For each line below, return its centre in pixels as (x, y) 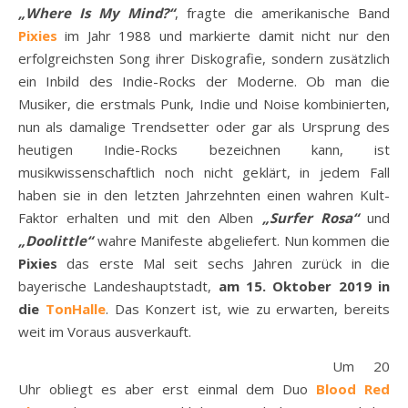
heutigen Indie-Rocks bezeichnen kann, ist (204, 149)
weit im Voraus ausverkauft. (105, 331)
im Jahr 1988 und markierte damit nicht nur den (224, 36)
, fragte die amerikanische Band (282, 13)
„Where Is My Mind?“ (107, 13)
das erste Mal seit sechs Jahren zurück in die (224, 263)
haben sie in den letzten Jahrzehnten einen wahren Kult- (204, 195)
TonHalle (75, 309)
